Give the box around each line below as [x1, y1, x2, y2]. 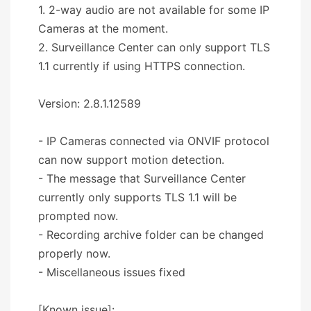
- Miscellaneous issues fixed [38, 264, 185, 279]
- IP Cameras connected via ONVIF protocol [38, 133, 269, 148]
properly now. [38, 246, 110, 260]
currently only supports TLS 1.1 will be [38, 190, 237, 204]
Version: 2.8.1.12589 [38, 96, 141, 110]
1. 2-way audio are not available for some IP [38, 2, 269, 17]
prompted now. [38, 208, 118, 223]
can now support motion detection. [38, 152, 224, 167]
